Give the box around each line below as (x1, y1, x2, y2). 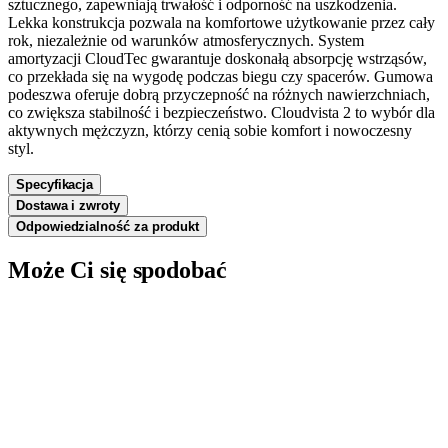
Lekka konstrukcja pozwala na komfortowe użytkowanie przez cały (8, 13, 435, 31)
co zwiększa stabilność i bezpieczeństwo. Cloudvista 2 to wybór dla (8, 103, 435, 121)
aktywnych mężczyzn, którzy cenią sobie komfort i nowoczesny (8, 121, 412, 139)
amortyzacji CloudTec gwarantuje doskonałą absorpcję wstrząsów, (8, 49, 427, 67)
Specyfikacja (16, 176, 94, 192)
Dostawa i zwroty (16, 197, 120, 213)
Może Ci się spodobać (8, 256, 227, 283)
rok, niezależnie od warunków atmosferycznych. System (8, 31, 364, 49)
